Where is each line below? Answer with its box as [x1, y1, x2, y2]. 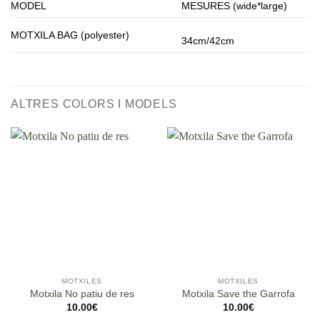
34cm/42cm [181, 34, 235, 46]
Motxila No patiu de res [29, 289, 134, 300]
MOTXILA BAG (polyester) [11, 29, 129, 41]
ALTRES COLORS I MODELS [11, 97, 177, 110]
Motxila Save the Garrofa [181, 289, 295, 300]
